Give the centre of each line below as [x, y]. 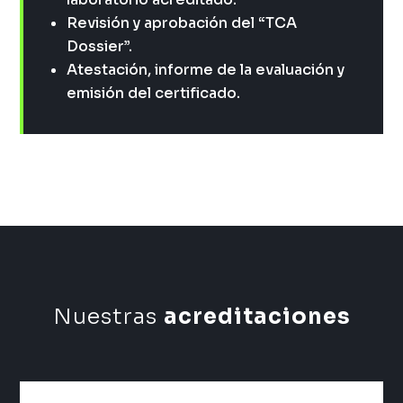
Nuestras [108, 316]
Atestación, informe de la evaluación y [206, 69]
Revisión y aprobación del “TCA [182, 22]
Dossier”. [100, 46]
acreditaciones [257, 316]
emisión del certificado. [154, 93]
